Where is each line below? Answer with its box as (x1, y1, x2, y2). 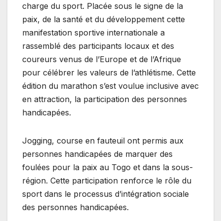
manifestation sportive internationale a (22, 27, 165, 37)
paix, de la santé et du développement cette (22, 14, 185, 24)
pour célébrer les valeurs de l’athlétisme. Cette (22, 67, 196, 77)
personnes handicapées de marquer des (22, 148, 173, 159)
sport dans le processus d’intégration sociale (22, 188, 189, 199)
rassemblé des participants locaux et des (22, 40, 174, 51)
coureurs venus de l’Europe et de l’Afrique (22, 54, 181, 64)
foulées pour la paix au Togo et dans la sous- (22, 162, 193, 172)
